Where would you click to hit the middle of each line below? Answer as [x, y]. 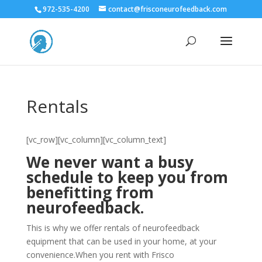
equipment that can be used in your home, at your [121, 241]
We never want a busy [110, 162]
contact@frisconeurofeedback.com [168, 9]
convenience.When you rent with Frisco [100, 255]
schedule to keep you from [127, 177]
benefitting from [90, 192]
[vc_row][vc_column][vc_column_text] [96, 139]
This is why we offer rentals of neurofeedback [113, 228]
